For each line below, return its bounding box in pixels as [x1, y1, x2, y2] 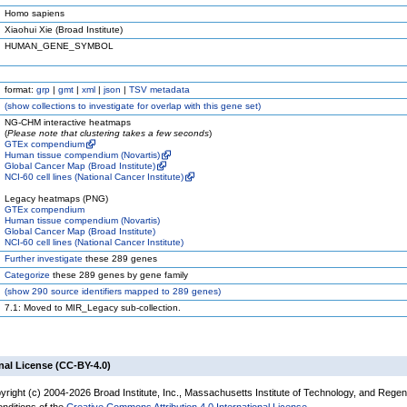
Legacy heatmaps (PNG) [5, 194, 108, 203]
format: [5, 84, 36, 94]
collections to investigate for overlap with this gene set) [29, 101, 261, 111]
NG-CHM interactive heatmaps [5, 117, 131, 127]
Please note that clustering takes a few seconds [7, 128, 209, 138]
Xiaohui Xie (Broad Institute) [5, 25, 123, 35]
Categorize [5, 270, 50, 280]
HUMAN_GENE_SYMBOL [5, 41, 114, 51]
